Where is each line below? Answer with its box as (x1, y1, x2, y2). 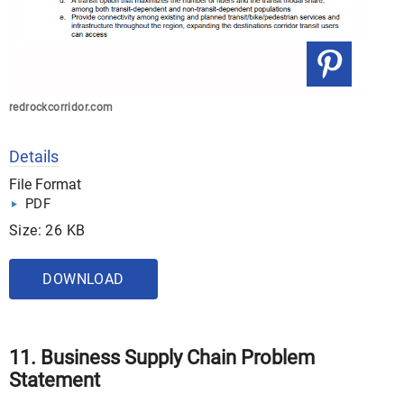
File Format (9, 176, 81, 193)
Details (9, 147, 59, 166)
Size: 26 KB (9, 222, 86, 239)
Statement (9, 369, 100, 391)
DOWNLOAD (42, 271, 124, 288)
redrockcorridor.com (9, 101, 114, 114)
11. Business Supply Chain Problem (9, 346, 315, 369)
